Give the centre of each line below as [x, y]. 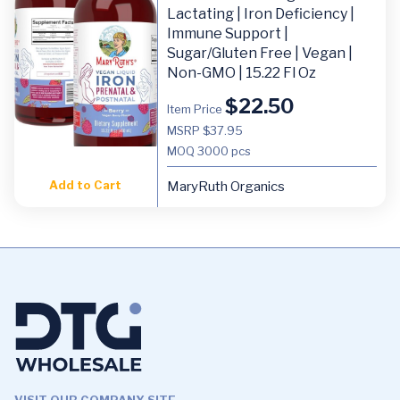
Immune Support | [227, 33]
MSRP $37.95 [204, 130]
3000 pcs [224, 150]
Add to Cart [86, 184]
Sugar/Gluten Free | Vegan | [259, 53]
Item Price [196, 108]
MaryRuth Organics [225, 186]
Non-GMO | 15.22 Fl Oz [241, 72]
